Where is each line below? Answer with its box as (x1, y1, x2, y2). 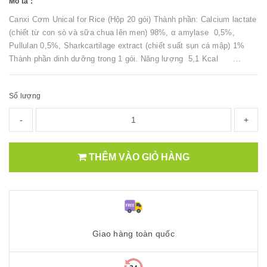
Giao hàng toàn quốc (92, 228, 175, 238)
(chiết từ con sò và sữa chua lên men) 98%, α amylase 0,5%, (9, 28, 235, 37)
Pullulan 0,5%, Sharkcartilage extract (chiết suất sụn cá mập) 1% (9, 41, 250, 50)
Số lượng (9, 92, 41, 100)
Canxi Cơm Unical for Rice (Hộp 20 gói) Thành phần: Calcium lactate (9, 15, 257, 24)
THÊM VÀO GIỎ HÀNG (86, 152, 190, 162)
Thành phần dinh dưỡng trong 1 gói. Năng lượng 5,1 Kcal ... (9, 54, 241, 63)
